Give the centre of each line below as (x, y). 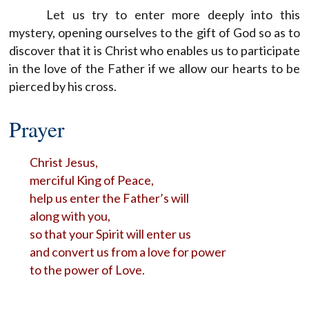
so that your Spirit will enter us (110, 233)
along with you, (70, 216)
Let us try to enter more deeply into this (173, 14)
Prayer (37, 129)
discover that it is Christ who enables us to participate (154, 50)
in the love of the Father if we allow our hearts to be (154, 68)
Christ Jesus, (64, 162)
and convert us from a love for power (128, 251)
